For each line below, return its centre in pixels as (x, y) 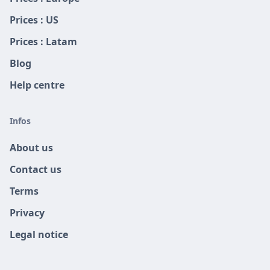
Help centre (37, 85)
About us (31, 148)
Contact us (36, 169)
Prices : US (34, 20)
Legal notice (39, 234)
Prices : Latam (43, 42)
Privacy (27, 213)
